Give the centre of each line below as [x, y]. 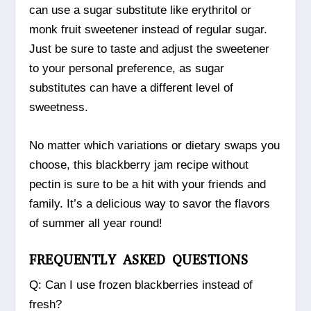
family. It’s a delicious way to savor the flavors [150, 204]
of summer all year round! [96, 224]
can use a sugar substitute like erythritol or [141, 10]
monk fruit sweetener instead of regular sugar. [149, 29]
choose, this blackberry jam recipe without [139, 165]
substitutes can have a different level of [132, 87]
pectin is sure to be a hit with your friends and [148, 185]
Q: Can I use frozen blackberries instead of [141, 285]
